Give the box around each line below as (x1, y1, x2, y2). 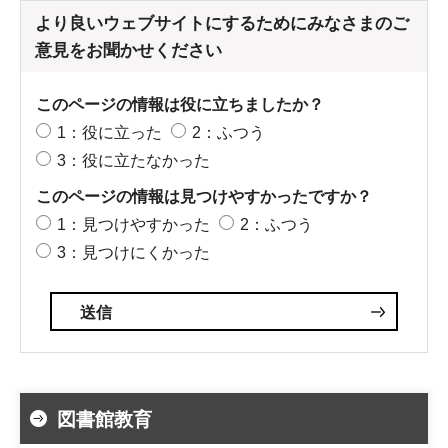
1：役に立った (57, 123, 162, 141)
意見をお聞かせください (35, 40, 222, 60)
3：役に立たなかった (57, 151, 210, 169)
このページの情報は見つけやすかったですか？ (36, 187, 372, 205)
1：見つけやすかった (57, 215, 210, 233)
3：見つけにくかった (57, 243, 210, 261)
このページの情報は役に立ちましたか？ (36, 95, 324, 113)
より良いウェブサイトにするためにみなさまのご (35, 13, 409, 33)
